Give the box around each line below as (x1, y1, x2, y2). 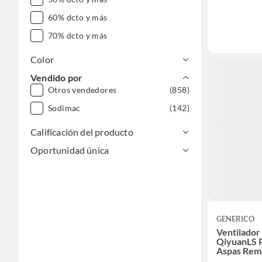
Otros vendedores (48, 85, 117, 95)
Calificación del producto (30, 126, 133, 137)
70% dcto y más (48, 30, 108, 40)
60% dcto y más (48, 12, 108, 22)
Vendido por (30, 72, 83, 83)
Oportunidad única (30, 144, 109, 156)
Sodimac (48, 103, 81, 113)
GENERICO (216, 213, 254, 223)
